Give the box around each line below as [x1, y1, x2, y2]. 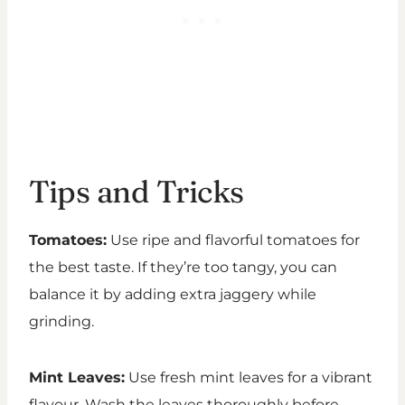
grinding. [29, 313, 94, 331]
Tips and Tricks [29, 173, 244, 212]
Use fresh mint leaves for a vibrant [125, 369, 372, 387]
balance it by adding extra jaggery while [29, 286, 316, 304]
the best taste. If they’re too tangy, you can [29, 259, 337, 277]
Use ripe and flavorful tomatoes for [107, 231, 360, 250]
